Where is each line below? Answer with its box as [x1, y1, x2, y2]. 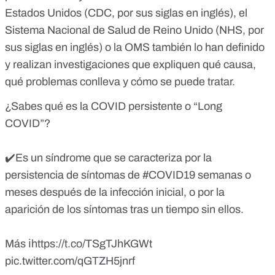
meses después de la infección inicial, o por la [5, 185, 225, 198]
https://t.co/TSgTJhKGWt [31, 237, 152, 250]
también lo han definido [150, 41, 265, 53]
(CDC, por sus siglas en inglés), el [82, 6, 247, 19]
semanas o [195, 168, 251, 181]
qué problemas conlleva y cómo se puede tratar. [5, 75, 235, 88]
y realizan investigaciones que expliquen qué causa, [5, 58, 256, 71]
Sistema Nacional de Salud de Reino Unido [5, 23, 213, 36]
